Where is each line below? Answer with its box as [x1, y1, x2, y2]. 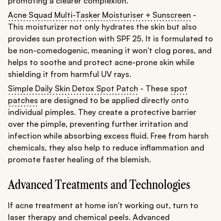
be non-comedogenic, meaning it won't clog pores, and [8, 45, 212, 56]
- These [138, 83, 170, 94]
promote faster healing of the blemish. [8, 154, 151, 165]
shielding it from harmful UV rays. [8, 69, 131, 79]
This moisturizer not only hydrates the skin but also [8, 22, 197, 32]
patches [8, 95, 38, 106]
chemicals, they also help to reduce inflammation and [8, 143, 204, 153]
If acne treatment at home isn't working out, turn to [8, 200, 198, 211]
